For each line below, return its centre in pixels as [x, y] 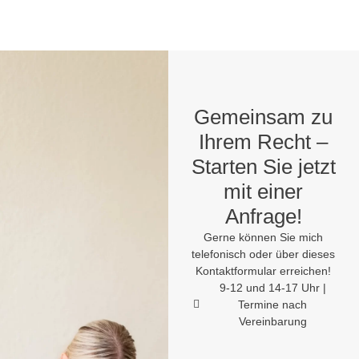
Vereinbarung [272, 321]
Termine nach [273, 304]
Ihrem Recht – [264, 141]
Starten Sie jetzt [263, 166]
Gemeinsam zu [264, 117]
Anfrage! [263, 216]
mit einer [264, 191]
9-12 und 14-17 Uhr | [272, 287]
